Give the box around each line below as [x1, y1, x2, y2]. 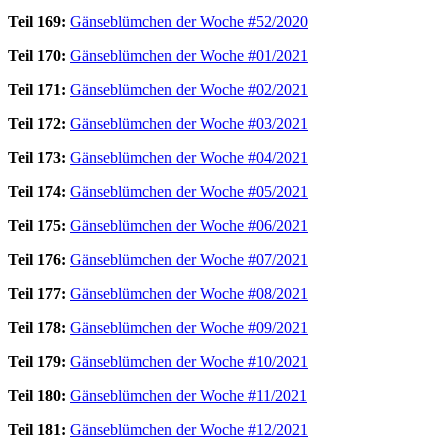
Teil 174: [8, 182, 66, 200]
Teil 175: [8, 216, 66, 234]
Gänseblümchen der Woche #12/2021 [70, 420, 308, 438]
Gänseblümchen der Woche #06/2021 [70, 216, 308, 234]
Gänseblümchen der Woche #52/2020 [70, 12, 308, 30]
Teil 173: [8, 148, 66, 166]
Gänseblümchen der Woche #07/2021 [70, 250, 308, 268]
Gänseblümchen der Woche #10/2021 [70, 352, 308, 370]
